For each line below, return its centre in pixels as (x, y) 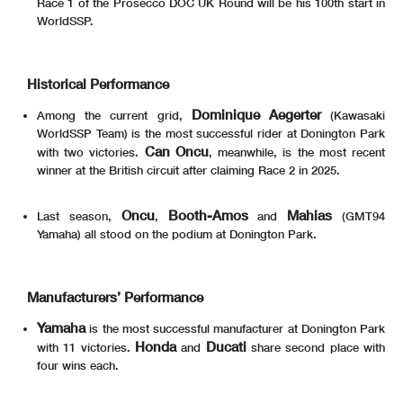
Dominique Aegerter (261, 114)
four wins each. (78, 365)
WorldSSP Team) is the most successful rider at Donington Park (211, 133)
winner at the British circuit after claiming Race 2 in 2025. (188, 170)
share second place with (316, 347)
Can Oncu (176, 151)
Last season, (79, 215)
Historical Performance (98, 83)
